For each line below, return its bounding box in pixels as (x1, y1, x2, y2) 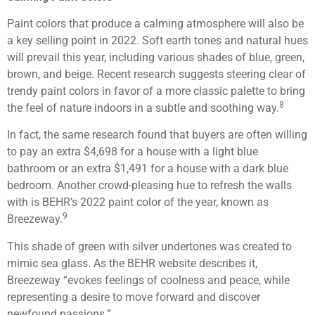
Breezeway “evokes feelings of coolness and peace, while (7, 273, 290, 287)
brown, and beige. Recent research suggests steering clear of (7, 67, 306, 82)
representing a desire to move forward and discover (7, 290, 260, 304)
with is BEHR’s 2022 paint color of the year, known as (7, 195, 269, 210)
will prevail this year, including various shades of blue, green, (7, 51, 307, 65)
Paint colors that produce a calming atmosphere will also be (7, 17, 304, 31)
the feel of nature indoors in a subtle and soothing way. (7, 101, 279, 115)
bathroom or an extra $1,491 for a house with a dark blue (7, 162, 288, 176)
